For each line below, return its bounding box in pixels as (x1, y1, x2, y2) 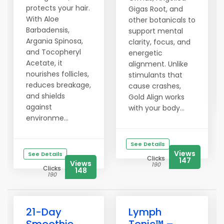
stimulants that (128, 70, 182, 80)
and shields (26, 91, 65, 101)
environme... (26, 113, 68, 123)
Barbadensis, (26, 25, 69, 35)
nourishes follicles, (26, 69, 89, 79)
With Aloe (26, 14, 59, 24)
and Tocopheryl (26, 47, 81, 57)
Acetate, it (26, 58, 62, 68)
